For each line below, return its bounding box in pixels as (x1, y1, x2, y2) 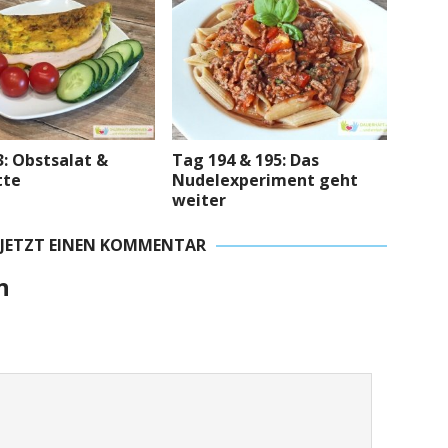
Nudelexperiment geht (172, 168, 359, 191)
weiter (172, 188, 227, 211)
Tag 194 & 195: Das (172, 148, 320, 171)
